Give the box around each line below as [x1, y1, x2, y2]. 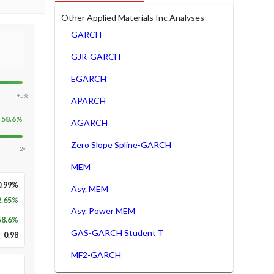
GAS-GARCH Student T [71, 227, 165, 238]
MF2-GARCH [71, 249, 122, 260]
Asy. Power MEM [71, 205, 136, 216]
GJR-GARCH [71, 51, 121, 62]
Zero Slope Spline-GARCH [71, 139, 172, 150]
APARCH [71, 95, 106, 106]
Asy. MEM [71, 183, 109, 194]
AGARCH [71, 117, 108, 128]
